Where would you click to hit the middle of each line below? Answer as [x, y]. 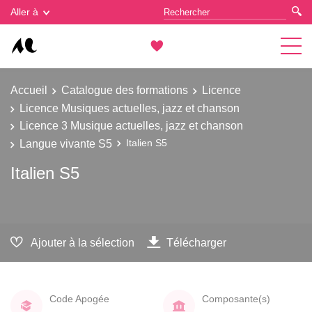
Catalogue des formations [125, 90]
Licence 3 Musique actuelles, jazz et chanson [131, 125]
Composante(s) [236, 298]
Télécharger [196, 242]
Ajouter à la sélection [83, 242]
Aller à [24, 12]
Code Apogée [79, 298]
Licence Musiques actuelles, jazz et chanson [130, 108]
